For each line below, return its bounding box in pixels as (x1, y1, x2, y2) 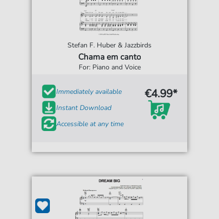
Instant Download (56, 103, 112, 112)
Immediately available (56, 87, 122, 96)
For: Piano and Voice (78, 63, 141, 72)
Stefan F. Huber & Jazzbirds (67, 41, 152, 50)
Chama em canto (78, 51, 141, 63)
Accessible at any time (56, 119, 124, 129)
